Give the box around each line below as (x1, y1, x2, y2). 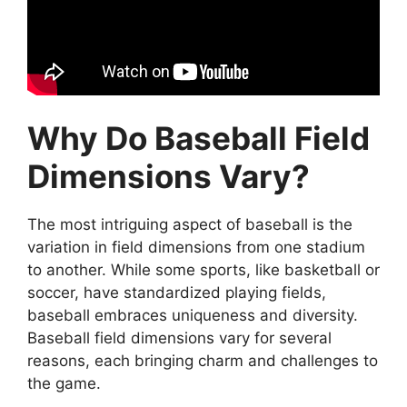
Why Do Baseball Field (27, 118, 370, 157)
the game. (27, 373, 101, 392)
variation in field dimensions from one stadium (27, 237, 365, 256)
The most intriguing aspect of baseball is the (27, 214, 352, 233)
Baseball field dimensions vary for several (27, 328, 332, 347)
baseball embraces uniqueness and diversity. (27, 305, 358, 324)
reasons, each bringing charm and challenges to (27, 351, 378, 370)
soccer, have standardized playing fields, (27, 283, 326, 302)
